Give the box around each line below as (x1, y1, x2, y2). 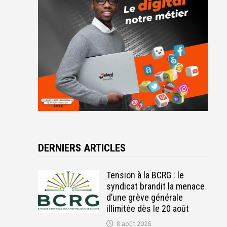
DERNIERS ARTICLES (37, 141, 126, 154)
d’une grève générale (106, 192, 183, 203)
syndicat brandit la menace (106, 180, 205, 192)
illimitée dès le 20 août (106, 203, 189, 214)
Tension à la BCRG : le (106, 169, 184, 180)
